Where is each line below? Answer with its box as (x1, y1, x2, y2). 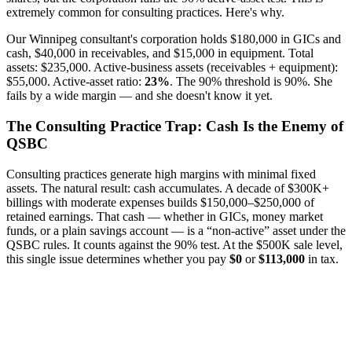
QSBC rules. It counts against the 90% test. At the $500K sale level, (6, 237, 343, 251)
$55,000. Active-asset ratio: (6, 75, 145, 89)
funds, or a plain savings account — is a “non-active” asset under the (6, 223, 346, 237)
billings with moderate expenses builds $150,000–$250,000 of (6, 195, 314, 209)
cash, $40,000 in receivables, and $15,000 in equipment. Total (6, 46, 313, 60)
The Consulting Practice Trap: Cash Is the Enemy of (6, 118, 343, 135)
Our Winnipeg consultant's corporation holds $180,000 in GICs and (6, 32, 341, 46)
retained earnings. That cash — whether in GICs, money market (6, 209, 323, 223)
